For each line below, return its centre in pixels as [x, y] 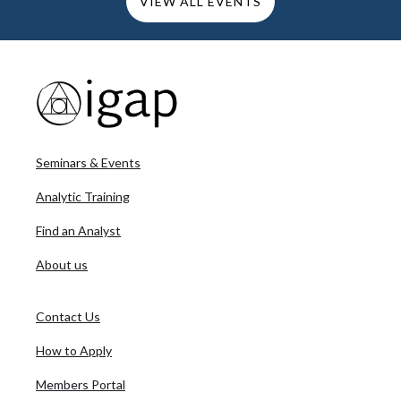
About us [62, 265]
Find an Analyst [78, 231]
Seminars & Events [88, 163]
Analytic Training [83, 197]
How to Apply [74, 351]
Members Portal [81, 385]
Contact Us [68, 317]
